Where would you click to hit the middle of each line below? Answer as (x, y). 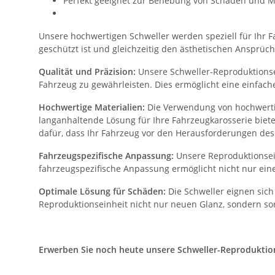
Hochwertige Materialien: (93, 107)
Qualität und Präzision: (88, 72)
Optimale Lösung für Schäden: (102, 191)
